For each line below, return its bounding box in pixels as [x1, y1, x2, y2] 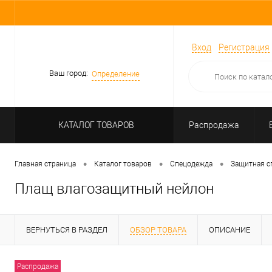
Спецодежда [170, 160, 212, 169]
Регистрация [219, 42, 270, 53]
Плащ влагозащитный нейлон [15, 180, 214, 198]
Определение [91, 69, 140, 78]
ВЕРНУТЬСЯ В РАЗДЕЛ [26, 225, 107, 235]
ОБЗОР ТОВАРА [130, 225, 186, 235]
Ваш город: [49, 69, 88, 78]
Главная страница [15, 160, 76, 169]
